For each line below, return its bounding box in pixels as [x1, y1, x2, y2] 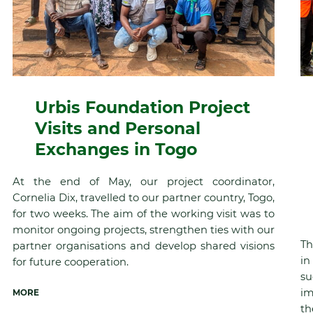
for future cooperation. [12, 255, 129, 268]
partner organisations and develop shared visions [12, 239, 275, 252]
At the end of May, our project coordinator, [12, 175, 275, 188]
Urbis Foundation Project [34, 96, 250, 117]
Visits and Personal [34, 117, 201, 138]
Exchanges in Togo [34, 138, 197, 159]
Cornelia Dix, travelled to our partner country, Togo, [12, 191, 275, 204]
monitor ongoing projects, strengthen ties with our [12, 223, 275, 236]
